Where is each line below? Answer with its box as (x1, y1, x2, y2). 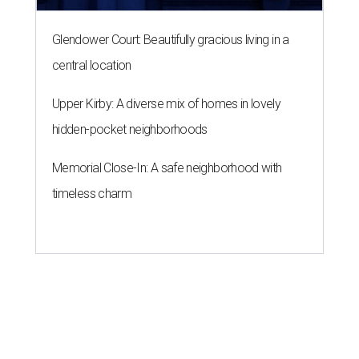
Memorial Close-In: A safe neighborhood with (52, 159, 282, 175)
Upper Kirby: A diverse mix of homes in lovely (52, 95, 281, 111)
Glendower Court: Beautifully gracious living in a (52, 31, 289, 47)
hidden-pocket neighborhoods (52, 121, 208, 137)
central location (52, 57, 131, 73)
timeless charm (52, 185, 132, 201)
